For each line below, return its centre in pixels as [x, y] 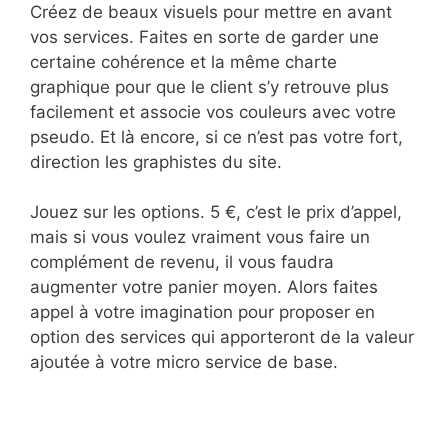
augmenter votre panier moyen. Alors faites [204, 287]
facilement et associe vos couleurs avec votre [213, 111]
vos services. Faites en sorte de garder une [204, 36]
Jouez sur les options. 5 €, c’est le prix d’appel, [216, 212]
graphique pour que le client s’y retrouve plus [209, 86]
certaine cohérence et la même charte [183, 61]
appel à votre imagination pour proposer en [202, 312]
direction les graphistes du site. [156, 161]
